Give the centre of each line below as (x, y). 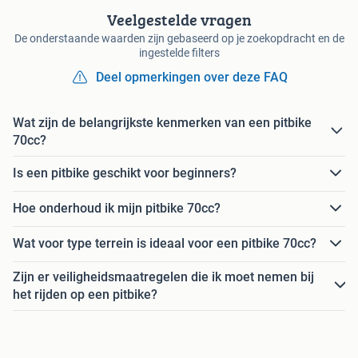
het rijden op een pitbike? (85, 294)
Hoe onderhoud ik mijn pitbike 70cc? (117, 209)
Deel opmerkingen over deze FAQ (192, 77)
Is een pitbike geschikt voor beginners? (125, 173)
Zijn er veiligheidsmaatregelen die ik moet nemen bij (163, 276)
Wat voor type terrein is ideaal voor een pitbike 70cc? (165, 244)
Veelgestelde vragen (179, 19)
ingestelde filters (179, 52)
